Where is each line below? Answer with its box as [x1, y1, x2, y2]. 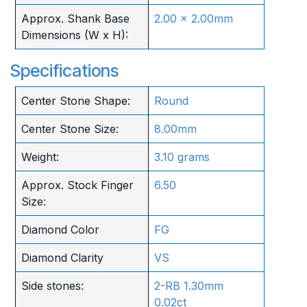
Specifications [10, 60, 119, 81]
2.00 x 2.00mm [153, 11, 233, 25]
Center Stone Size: [21, 121, 119, 136]
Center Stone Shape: [21, 93, 130, 108]
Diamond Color [21, 222, 99, 236]
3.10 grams [153, 149, 210, 164]
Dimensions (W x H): [21, 27, 128, 42]
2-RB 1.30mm [153, 278, 223, 293]
